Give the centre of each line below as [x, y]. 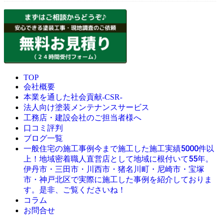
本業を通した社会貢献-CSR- [73, 97]
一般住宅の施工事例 [59, 149]
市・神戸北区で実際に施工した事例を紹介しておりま [118, 180]
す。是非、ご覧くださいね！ [75, 190]
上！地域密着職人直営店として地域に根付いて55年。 [118, 159]
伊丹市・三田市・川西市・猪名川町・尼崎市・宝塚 [114, 169]
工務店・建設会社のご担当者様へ [82, 118]
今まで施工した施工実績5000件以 [154, 149]
